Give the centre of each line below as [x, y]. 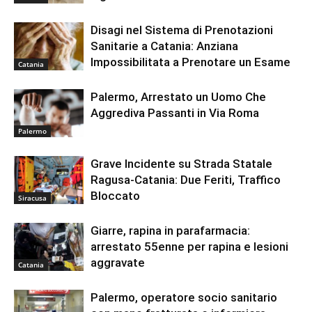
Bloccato [115, 196]
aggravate [118, 263]
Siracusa [32, 197]
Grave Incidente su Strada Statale [181, 164]
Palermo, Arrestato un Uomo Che [178, 97]
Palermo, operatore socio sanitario [184, 298]
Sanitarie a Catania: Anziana [164, 46]
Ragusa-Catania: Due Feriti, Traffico [186, 180]
